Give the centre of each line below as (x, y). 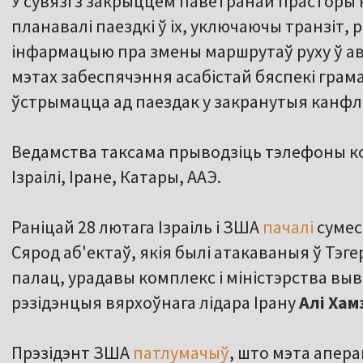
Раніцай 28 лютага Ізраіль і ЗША (135, 227)
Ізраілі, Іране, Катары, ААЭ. (116, 177)
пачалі (286, 227)
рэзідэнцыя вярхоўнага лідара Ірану (155, 303)
